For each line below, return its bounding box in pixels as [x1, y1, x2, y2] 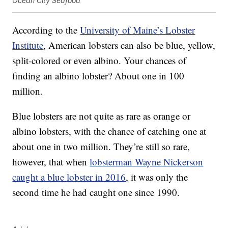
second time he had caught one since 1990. [12, 186, 180, 199]
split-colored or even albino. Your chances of [12, 54, 187, 67]
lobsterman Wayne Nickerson [90, 155, 204, 168]
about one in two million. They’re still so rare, [12, 140, 190, 153]
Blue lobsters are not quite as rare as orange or [12, 109, 191, 123]
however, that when [12, 155, 90, 168]
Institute [12, 39, 44, 52]
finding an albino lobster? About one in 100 [12, 69, 185, 82]
